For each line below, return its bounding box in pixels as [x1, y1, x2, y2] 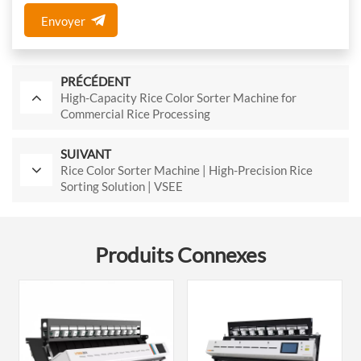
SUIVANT [60, 147, 111, 162]
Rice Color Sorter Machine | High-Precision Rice [60, 163, 313, 178]
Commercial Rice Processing [60, 106, 210, 122]
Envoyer [40, 14, 85, 29]
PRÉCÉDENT [60, 74, 131, 89]
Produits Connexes [95, 243, 266, 268]
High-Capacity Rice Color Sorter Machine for [60, 90, 297, 106]
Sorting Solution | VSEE [60, 179, 183, 194]
